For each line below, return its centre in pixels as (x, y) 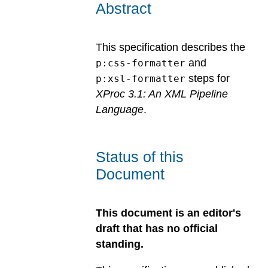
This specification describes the (170, 47)
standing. (120, 244)
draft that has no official (157, 229)
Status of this (140, 157)
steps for (208, 78)
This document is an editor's (168, 213)
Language (120, 109)
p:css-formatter (141, 63)
